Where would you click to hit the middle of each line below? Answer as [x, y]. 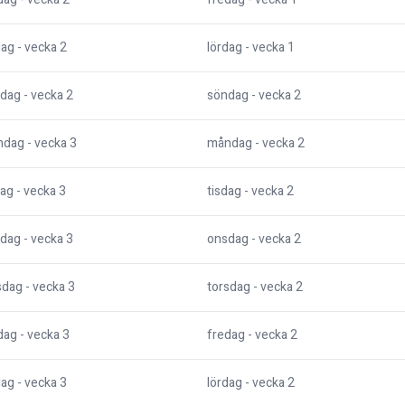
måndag [230, 144]
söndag [228, 96]
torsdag [229, 287]
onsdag [228, 240]
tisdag [224, 192]
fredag [226, 335]
